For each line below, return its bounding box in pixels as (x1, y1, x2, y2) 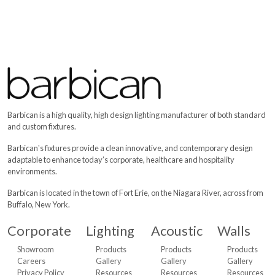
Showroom (17, 244, 54, 254)
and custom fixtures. (7, 122, 76, 131)
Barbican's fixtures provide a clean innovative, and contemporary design (7, 143, 253, 153)
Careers (17, 256, 45, 266)
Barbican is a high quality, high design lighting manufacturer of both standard (7, 110, 266, 120)
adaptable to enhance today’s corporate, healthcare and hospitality (7, 155, 234, 165)
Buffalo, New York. (7, 199, 70, 209)
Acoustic (151, 223, 203, 239)
